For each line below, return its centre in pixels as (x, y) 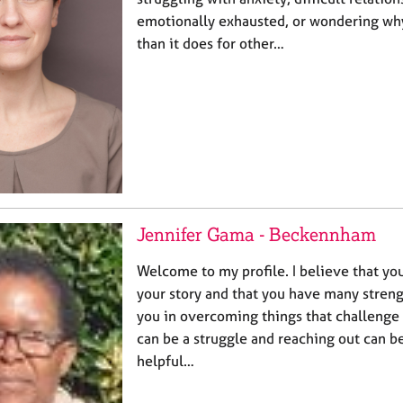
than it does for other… (210, 43)
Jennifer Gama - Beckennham (256, 234)
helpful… (166, 360)
